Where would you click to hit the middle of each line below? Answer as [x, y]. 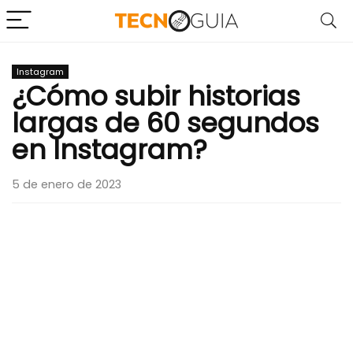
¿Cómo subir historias [156, 96]
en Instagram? [110, 150]
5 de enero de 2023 [67, 184]
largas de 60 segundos [165, 123]
